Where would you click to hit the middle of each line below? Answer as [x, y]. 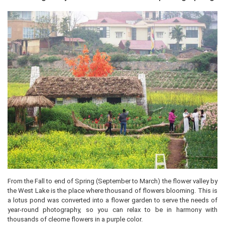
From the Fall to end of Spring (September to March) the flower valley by [113, 181]
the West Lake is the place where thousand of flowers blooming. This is [113, 190]
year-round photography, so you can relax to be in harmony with [113, 209]
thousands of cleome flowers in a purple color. [75, 219]
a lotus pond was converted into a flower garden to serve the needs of [113, 200]
